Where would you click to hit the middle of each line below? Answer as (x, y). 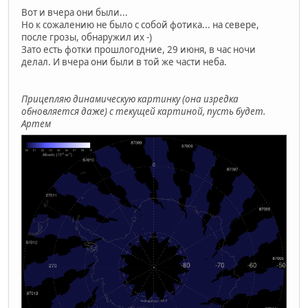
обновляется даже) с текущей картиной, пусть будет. (143, 112)
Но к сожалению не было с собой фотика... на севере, (140, 25)
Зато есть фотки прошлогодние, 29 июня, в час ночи (139, 50)
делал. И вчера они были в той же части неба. (124, 62)
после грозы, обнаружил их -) (87, 37)
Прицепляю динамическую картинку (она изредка (130, 99)
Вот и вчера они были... (75, 13)
